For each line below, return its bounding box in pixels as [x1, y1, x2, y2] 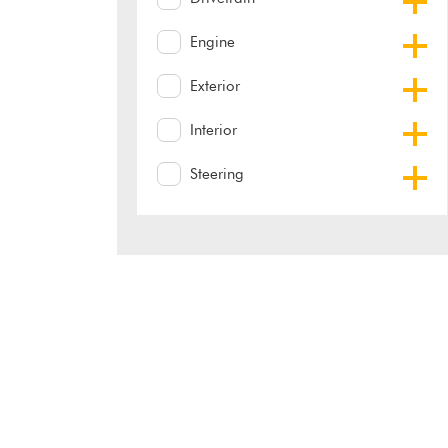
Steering [190, 165, 244, 184]
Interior [190, 121, 237, 140]
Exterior [190, 77, 240, 96]
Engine [190, 33, 235, 52]
